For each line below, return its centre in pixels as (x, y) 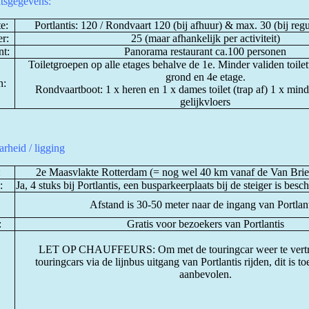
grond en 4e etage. (205, 77)
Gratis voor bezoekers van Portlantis (205, 224)
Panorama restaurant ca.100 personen (205, 51)
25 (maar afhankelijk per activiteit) (205, 38)
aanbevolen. (205, 274)
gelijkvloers (205, 102)
